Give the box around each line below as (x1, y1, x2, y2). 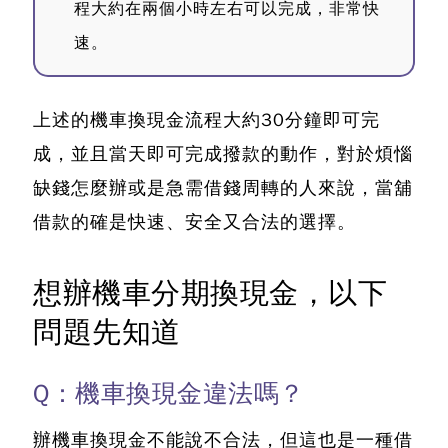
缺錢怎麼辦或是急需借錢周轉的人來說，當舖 (33, 177, 413, 200)
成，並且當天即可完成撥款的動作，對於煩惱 (33, 143, 413, 166)
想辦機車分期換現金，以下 (33, 275, 387, 313)
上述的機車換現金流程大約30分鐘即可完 (33, 109, 380, 132)
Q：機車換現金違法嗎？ (33, 378, 305, 410)
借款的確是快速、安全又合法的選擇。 (33, 211, 356, 234)
